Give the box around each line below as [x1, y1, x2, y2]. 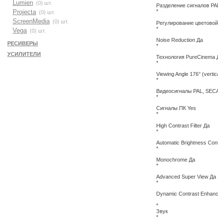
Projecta [13, 8, 36, 16]
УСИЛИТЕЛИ [7, 51, 41, 57]
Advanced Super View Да [156, 174, 216, 180]
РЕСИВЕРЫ [7, 40, 38, 46]
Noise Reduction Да [156, 36, 203, 43]
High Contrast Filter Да [156, 122, 210, 128]
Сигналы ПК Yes [156, 105, 196, 111]
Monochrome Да [156, 157, 195, 163]
